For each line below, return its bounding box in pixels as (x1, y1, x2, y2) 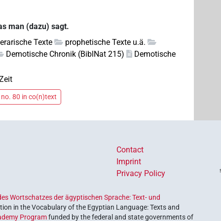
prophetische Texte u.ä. (65, 37, 146, 47)
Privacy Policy (116, 169, 165, 179)
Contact (116, 145, 144, 155)
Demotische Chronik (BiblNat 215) (6, 49, 125, 59)
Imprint (116, 157, 141, 167)
